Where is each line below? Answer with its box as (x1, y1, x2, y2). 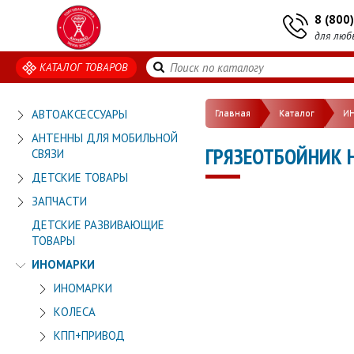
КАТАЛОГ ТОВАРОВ (40, 59, 129, 74)
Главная (215, 107, 250, 119)
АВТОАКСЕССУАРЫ (32, 107, 127, 122)
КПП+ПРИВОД (54, 328, 125, 343)
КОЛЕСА (54, 304, 96, 319)
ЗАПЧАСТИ (32, 194, 87, 209)
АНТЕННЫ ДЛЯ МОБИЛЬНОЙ (32, 130, 178, 145)
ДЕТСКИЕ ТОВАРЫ (32, 170, 128, 185)
